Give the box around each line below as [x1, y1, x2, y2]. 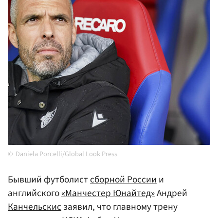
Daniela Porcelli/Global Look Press [16, 149, 117, 160]
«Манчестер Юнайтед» [61, 186, 155, 200]
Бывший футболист [8, 173, 90, 187]
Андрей [155, 186, 187, 200]
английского [8, 186, 61, 200]
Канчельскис [8, 200, 61, 214]
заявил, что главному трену [61, 200, 178, 214]
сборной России [90, 173, 157, 187]
